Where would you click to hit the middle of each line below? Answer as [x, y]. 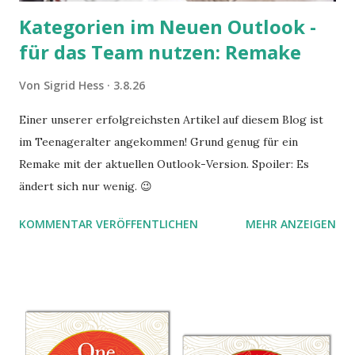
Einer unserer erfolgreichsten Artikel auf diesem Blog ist [171, 120]
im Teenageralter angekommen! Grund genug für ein [158, 142]
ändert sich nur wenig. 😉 [86, 187]
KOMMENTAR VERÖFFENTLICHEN [109, 224]
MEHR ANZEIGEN [291, 224]
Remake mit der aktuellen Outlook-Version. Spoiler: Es [164, 164]
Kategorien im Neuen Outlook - [168, 27]
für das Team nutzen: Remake [160, 52]
